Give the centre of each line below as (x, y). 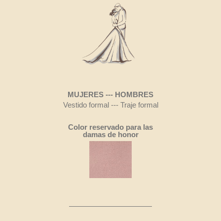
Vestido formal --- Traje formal (110, 105)
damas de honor (110, 135)
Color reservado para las (110, 127)
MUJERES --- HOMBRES (110, 95)
